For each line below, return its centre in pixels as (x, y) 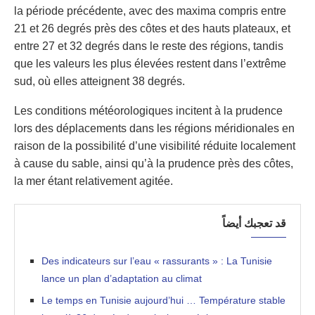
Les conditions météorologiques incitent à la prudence (148, 111)
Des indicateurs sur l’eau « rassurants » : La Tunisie (157, 261)
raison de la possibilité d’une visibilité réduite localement (155, 146)
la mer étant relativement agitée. (94, 181)
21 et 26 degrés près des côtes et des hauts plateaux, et (152, 29)
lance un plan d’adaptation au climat (122, 279)
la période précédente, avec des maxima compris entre (150, 11)
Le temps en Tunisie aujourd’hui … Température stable (163, 301)
